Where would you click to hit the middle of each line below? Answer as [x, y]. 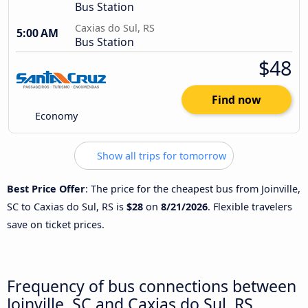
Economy [55, 116]
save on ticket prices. [56, 224]
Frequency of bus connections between [152, 286]
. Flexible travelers [250, 206]
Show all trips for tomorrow [160, 156]
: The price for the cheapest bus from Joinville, [193, 188]
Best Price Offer [46, 188]
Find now [236, 100]
